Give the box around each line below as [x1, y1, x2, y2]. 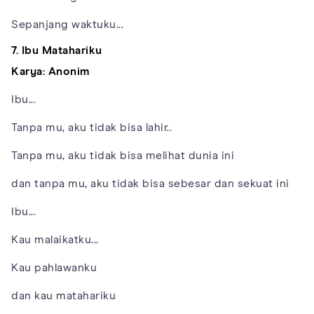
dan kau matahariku [11, 289, 116, 301]
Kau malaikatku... [11, 233, 99, 245]
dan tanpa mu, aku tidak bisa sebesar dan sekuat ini [11, 177, 289, 189]
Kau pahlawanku [11, 261, 97, 273]
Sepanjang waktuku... [11, 18, 123, 30]
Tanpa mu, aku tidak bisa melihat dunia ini [11, 149, 234, 161]
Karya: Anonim [11, 65, 90, 77]
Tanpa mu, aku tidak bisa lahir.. [11, 121, 172, 133]
